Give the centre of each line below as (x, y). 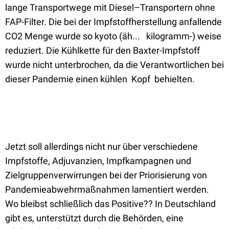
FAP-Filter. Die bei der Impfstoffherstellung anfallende (113, 22)
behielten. (175, 79)
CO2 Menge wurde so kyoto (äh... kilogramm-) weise (113, 36)
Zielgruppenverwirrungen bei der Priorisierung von (106, 175)
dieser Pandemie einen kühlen (66, 79)
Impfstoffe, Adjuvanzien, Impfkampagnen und (98, 161)
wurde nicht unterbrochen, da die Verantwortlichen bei (114, 65)
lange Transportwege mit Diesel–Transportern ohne (110, 7)
